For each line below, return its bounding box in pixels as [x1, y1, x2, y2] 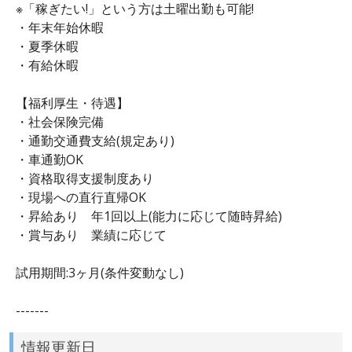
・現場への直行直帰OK [16, 188, 146, 206]
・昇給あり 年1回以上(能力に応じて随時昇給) [16, 207, 282, 225]
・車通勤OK [16, 150, 83, 168]
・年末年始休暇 [16, 18, 104, 36]
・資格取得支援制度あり [16, 169, 154, 187]
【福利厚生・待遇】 [16, 93, 129, 112]
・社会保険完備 [16, 112, 104, 130]
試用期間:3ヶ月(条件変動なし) [16, 263, 184, 281]
